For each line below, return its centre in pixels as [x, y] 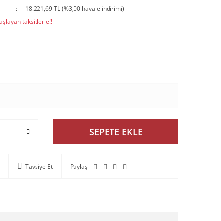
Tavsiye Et [39, 166]
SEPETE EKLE [116, 131]
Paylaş [79, 166]
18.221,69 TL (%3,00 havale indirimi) [75, 9]
